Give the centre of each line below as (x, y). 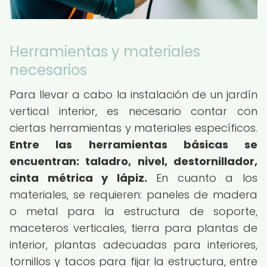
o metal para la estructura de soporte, (133, 211)
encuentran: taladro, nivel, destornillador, (133, 161)
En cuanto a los (202, 178)
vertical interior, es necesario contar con (133, 111)
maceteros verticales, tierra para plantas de (133, 228)
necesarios (48, 70)
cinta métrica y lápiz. (78, 178)
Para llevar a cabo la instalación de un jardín (133, 94)
